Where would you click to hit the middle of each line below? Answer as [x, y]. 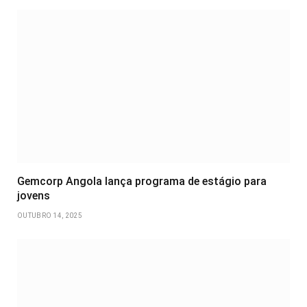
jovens [34, 196]
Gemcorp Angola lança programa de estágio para [142, 182]
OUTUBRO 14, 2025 [50, 216]
